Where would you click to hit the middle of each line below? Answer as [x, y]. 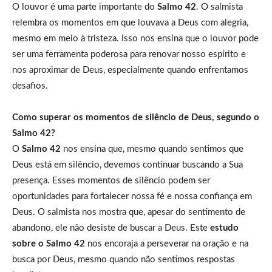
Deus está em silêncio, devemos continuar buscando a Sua [127, 165]
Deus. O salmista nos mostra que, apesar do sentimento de [129, 212]
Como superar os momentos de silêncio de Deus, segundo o [136, 117]
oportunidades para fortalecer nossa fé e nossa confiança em [132, 196]
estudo [224, 228]
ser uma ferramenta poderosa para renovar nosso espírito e [129, 54]
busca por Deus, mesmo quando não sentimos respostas [124, 259]
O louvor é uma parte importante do [85, 7]
